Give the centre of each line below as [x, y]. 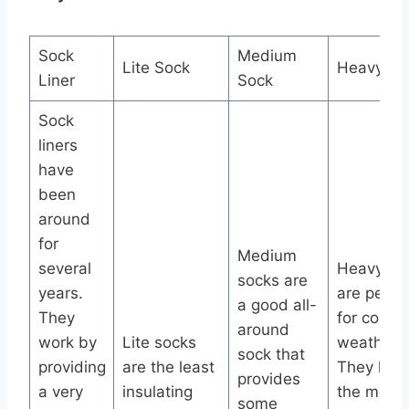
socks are [272, 281]
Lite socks [159, 343]
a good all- [277, 305]
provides [268, 379]
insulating [157, 392]
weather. [368, 343]
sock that [271, 355]
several [64, 269]
